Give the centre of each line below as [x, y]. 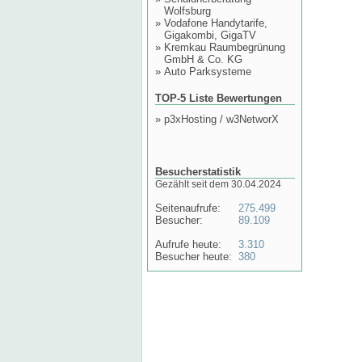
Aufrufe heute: [188, 244]
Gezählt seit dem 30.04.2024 [218, 184]
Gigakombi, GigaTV [210, 35]
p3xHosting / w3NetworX [221, 119]
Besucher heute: [194, 257]
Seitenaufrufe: [188, 208]
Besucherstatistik [198, 172]
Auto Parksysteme [208, 72]
